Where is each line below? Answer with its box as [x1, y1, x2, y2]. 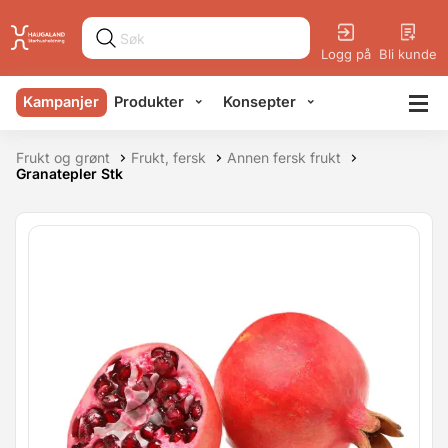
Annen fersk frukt [227, 149, 341, 166]
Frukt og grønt [16, 149, 110, 166]
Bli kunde [379, 45, 437, 62]
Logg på [321, 45, 371, 62]
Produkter [114, 92, 185, 111]
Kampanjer [23, 92, 100, 111]
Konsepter [222, 92, 296, 111]
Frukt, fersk [131, 149, 206, 166]
